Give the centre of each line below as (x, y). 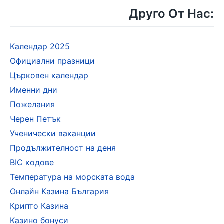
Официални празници (52, 61)
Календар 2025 (40, 46)
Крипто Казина (39, 206)
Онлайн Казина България (59, 191)
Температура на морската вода (72, 177)
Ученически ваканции (53, 133)
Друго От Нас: (171, 14)
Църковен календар (49, 75)
